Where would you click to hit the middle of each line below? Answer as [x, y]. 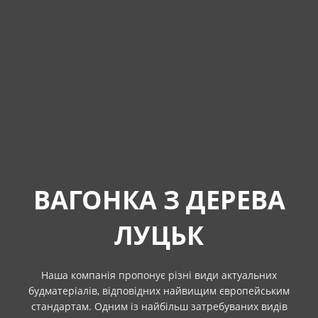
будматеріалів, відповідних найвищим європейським [159, 290]
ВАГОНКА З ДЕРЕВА [159, 199]
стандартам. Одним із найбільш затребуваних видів [159, 306]
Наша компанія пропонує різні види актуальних [159, 275]
